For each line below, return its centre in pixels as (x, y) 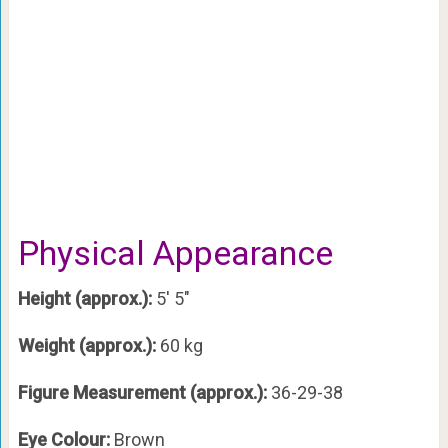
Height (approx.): (86, 298)
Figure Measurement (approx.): (144, 392)
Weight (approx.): (88, 345)
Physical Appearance (175, 252)
